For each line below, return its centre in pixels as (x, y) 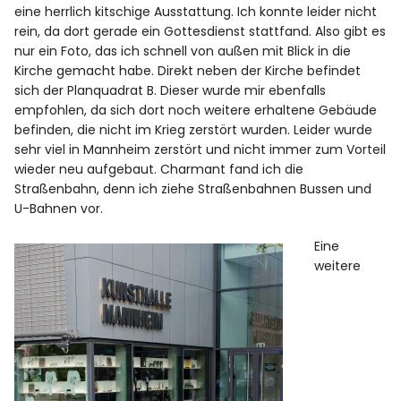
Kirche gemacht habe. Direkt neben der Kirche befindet (188, 71)
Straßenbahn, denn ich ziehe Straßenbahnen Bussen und (193, 189)
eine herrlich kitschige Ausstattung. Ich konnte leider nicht (196, 12)
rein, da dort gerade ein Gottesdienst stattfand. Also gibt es (200, 32)
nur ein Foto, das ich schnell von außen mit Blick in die (183, 51)
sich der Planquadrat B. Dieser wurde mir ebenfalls (171, 91)
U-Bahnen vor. (59, 209)
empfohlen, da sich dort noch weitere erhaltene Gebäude (196, 111)
